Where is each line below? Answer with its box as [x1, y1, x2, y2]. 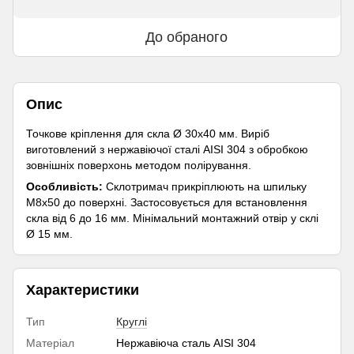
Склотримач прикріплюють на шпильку [103, 179, 307, 193]
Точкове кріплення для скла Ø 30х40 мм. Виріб [26, 126, 269, 140]
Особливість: [26, 179, 103, 193]
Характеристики [26, 281, 139, 298]
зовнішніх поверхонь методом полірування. [26, 158, 251, 171]
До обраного [145, 28, 228, 45]
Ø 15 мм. [26, 227, 73, 240]
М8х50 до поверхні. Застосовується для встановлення [26, 195, 307, 209]
